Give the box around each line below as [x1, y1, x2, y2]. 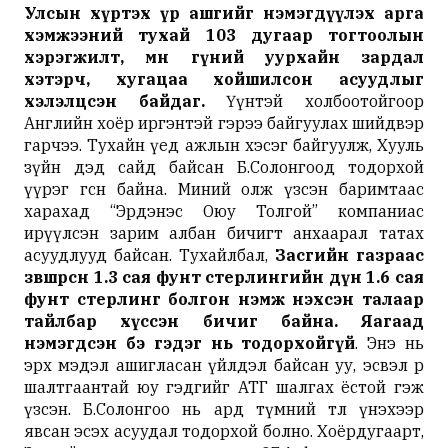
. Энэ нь [355, 332, 425, 353]
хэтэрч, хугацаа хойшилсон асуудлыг [24, 68, 424, 89]
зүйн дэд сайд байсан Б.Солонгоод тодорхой [24, 156, 424, 177]
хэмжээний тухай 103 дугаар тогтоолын [24, 24, 424, 45]
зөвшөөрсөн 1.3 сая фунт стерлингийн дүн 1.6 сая [24, 266, 424, 287]
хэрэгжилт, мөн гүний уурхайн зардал [24, 46, 424, 67]
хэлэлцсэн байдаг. [24, 90, 205, 111]
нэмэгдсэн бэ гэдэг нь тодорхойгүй [24, 332, 356, 353]
